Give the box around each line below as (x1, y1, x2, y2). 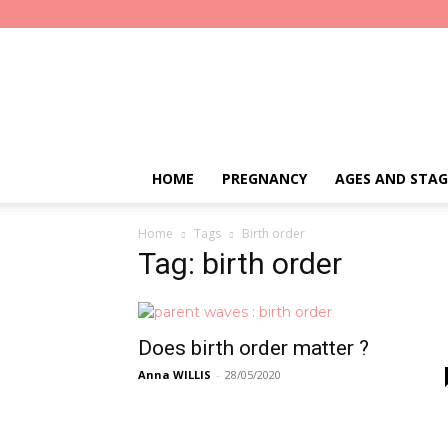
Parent (307, 56, 350, 75)
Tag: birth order (138, 246, 342, 281)
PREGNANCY (222, 169, 307, 188)
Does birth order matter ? (138, 336, 369, 360)
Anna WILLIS (138, 367, 211, 382)
